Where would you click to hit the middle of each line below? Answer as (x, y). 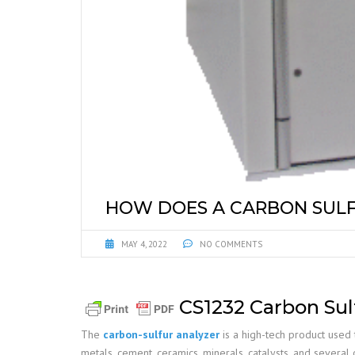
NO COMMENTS (230, 244)
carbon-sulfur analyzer (161, 334)
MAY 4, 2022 (144, 244)
